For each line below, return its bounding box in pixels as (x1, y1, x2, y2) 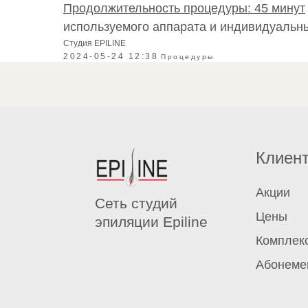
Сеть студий (95, 195, 177, 211)
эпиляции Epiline (95, 214, 208, 230)
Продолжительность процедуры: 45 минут (63, 1, 305, 15)
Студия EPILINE (63, 38, 126, 48)
